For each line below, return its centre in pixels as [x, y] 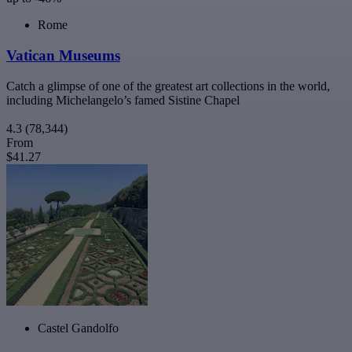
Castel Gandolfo [78, 328]
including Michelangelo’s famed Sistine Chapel [123, 100]
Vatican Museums [63, 55]
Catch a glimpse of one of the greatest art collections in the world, [168, 86]
